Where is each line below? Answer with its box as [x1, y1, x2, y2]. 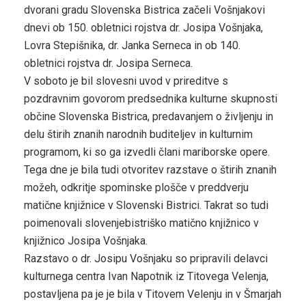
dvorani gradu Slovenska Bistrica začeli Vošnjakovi [24, 3, 265, 17]
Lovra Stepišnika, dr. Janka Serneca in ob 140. [24, 39, 240, 53]
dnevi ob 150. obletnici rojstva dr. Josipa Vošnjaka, [24, 21, 263, 35]
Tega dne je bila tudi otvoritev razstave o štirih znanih [24, 163, 277, 177]
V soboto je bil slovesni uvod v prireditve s [24, 74, 228, 88]
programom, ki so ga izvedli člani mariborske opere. [24, 145, 270, 159]
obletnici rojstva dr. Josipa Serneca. [24, 57, 193, 70]
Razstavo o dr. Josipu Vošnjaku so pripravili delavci [24, 252, 268, 266]
